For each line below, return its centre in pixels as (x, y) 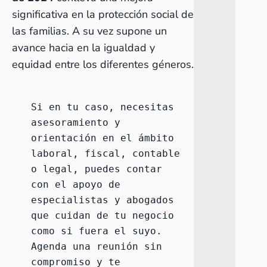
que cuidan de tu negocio (103, 215)
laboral (52, 153)
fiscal (103, 153)
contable (156, 153)
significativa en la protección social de (103, 14)
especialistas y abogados (103, 200)
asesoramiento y (76, 122)
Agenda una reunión (85, 246)
